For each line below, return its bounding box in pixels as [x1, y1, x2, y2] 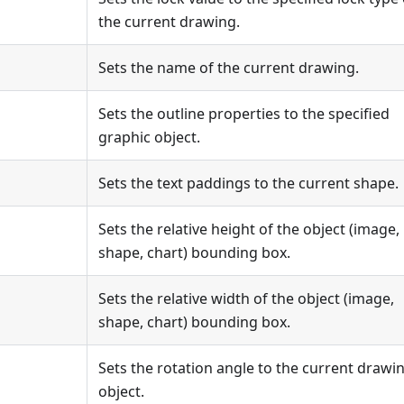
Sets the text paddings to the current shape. [98, 173, 399, 193]
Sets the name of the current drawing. [98, 58, 359, 78]
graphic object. [98, 127, 200, 147]
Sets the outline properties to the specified [98, 104, 390, 124]
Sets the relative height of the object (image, [98, 219, 399, 239]
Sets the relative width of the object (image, [98, 289, 394, 308]
